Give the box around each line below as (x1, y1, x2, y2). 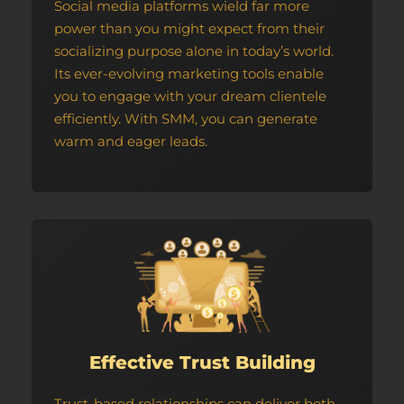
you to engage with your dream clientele (54, 87, 326, 106)
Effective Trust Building (88, 352, 316, 374)
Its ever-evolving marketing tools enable (54, 65, 324, 83)
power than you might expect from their (54, 20, 325, 38)
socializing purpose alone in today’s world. (54, 42, 334, 60)
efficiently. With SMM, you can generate (54, 110, 317, 128)
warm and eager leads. (54, 133, 207, 151)
